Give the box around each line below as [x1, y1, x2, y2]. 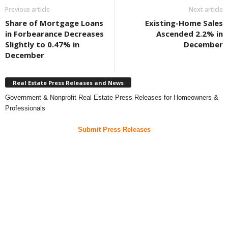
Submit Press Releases [77, 126, 151, 134]
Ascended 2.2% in [156, 28, 223, 39]
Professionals [5, 104, 45, 112]
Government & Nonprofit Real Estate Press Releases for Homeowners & [5, 94, 218, 102]
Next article [189, 5, 223, 14]
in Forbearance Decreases [5, 28, 104, 39]
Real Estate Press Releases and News [13, 79, 124, 87]
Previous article [5, 5, 50, 14]
